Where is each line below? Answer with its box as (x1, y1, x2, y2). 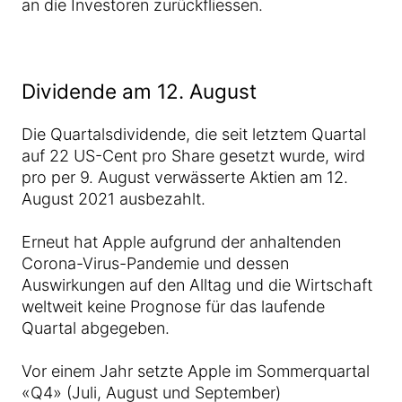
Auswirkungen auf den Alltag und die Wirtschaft (22, 275, 372, 294)
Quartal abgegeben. (22, 319, 170, 337)
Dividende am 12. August (22, 79, 257, 103)
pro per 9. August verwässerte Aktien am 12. (22, 168, 348, 187)
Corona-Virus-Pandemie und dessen (22, 254, 289, 273)
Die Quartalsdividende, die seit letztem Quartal (22, 125, 366, 144)
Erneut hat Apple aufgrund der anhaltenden (22, 232, 341, 251)
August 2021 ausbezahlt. (22, 189, 205, 208)
